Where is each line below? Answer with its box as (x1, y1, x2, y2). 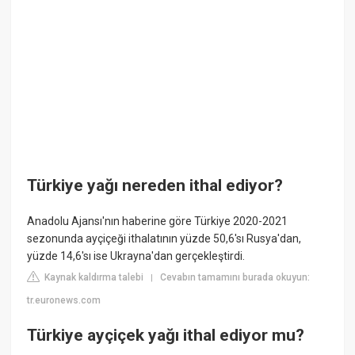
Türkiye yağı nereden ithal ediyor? (27, 176, 284, 195)
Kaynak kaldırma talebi (42, 272, 144, 284)
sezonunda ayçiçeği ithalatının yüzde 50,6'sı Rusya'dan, (27, 232, 302, 246)
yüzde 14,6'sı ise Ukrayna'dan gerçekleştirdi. (27, 250, 246, 263)
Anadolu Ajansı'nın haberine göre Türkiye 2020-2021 (27, 215, 288, 228)
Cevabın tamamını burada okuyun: (160, 272, 311, 284)
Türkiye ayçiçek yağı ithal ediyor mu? (27, 325, 305, 345)
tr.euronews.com (27, 295, 101, 307)
